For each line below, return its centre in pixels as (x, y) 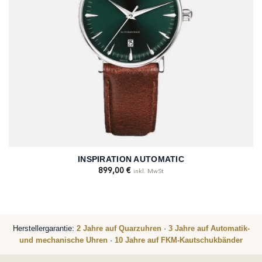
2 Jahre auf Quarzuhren (119, 229)
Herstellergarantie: (44, 229)
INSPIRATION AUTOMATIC (131, 159)
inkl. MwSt (149, 171)
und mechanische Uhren (63, 240)
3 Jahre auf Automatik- (209, 229)
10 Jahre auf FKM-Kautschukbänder (179, 240)
